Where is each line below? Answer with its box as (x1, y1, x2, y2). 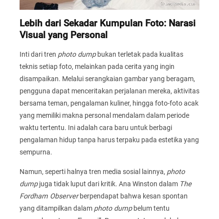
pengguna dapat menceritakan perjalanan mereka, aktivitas (20, 87, 199, 95)
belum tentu (132, 204, 170, 212)
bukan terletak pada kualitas (96, 50, 183, 59)
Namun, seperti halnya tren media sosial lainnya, (20, 167, 167, 175)
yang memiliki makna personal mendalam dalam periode (20, 111, 189, 120)
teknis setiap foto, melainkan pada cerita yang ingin (20, 63, 175, 71)
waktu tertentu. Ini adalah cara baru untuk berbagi (20, 124, 172, 132)
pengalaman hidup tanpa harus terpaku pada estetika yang (20, 136, 199, 144)
